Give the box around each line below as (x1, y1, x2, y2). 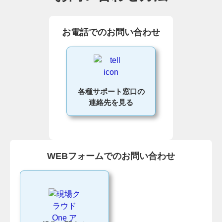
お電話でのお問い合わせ (62, 27, 160, 37)
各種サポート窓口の (77, 87, 145, 96)
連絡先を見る (89, 98, 133, 107)
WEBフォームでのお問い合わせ (47, 151, 175, 161)
